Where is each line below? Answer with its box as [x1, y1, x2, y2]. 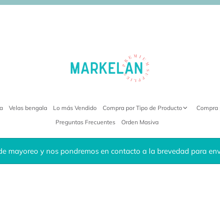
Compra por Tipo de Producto [103, 104, 182, 111]
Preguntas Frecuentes [55, 118, 115, 126]
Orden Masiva [121, 118, 159, 126]
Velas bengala [9, 104, 47, 111]
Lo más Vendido [53, 104, 97, 111]
